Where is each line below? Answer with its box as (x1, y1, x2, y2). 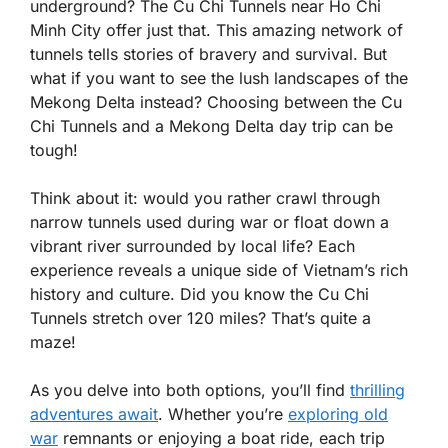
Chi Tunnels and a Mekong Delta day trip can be (30, 116, 393, 136)
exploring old (288, 404, 388, 424)
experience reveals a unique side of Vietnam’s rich (30, 260, 408, 280)
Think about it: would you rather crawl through (30, 188, 380, 208)
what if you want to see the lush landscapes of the (30, 68, 408, 88)
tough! (30, 140, 78, 160)
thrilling (350, 380, 405, 400)
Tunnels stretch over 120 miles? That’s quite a (30, 308, 371, 328)
